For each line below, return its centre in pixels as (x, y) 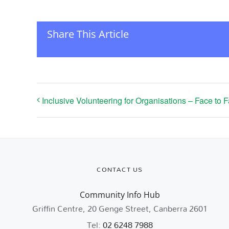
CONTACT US (120, 169)
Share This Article (88, 34)
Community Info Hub (120, 195)
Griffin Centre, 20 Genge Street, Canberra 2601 (120, 209)
